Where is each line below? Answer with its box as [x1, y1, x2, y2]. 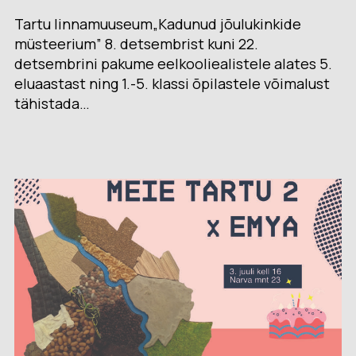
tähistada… [14, 94, 91, 114]
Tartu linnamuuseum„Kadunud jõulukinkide [14, 14, 302, 34]
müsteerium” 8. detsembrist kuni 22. [14, 34, 259, 54]
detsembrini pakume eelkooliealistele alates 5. [14, 54, 333, 74]
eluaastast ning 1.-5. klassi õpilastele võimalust [14, 74, 331, 94]
